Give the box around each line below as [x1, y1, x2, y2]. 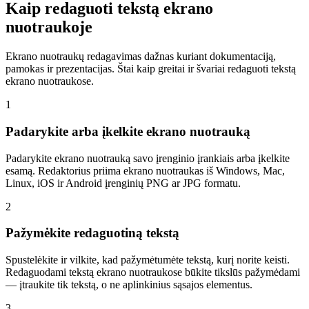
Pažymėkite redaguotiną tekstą [6, 226, 179, 241]
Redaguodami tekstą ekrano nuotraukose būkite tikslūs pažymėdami [6, 266, 300, 278]
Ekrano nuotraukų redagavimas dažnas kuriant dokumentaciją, [6, 50, 276, 63]
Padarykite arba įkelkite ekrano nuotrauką [6, 123, 250, 139]
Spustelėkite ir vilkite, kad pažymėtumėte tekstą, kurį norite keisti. [6, 253, 290, 266]
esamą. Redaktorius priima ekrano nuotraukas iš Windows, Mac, [6, 164, 285, 177]
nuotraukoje [6, 18, 92, 37]
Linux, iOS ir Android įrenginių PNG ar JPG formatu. [6, 177, 241, 189]
